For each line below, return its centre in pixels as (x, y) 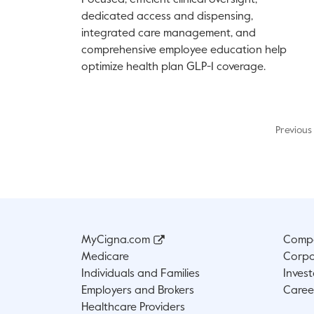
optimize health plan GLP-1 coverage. (173, 68)
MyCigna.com (116, 241)
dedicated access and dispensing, (167, 17)
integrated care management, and (169, 34)
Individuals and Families (141, 274)
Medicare (105, 258)
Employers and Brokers (138, 291)
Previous (293, 131)
